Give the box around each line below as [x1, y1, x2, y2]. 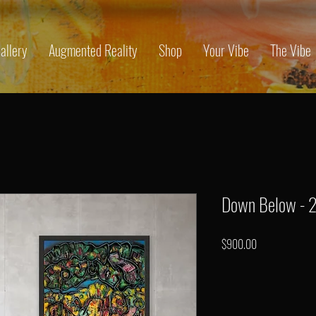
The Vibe [270, 39, 311, 61]
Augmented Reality [49, 39, 138, 61]
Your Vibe [203, 39, 249, 61]
